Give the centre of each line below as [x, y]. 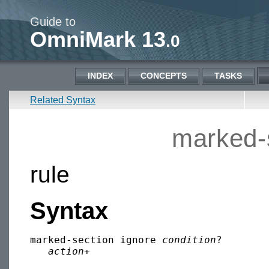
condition [189, 240]
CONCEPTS [164, 76]
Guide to [53, 22]
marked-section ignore [96, 240]
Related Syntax [63, 100]
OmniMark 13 [98, 39]
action [66, 252]
